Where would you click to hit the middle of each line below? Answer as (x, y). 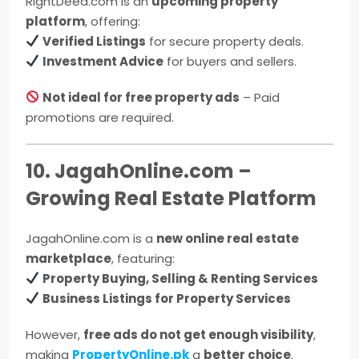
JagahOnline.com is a (91, 238)
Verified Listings (95, 41)
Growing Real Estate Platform (171, 198)
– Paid (260, 97)
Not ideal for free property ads (141, 97)
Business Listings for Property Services (167, 298)
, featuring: (143, 258)
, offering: (113, 21)
